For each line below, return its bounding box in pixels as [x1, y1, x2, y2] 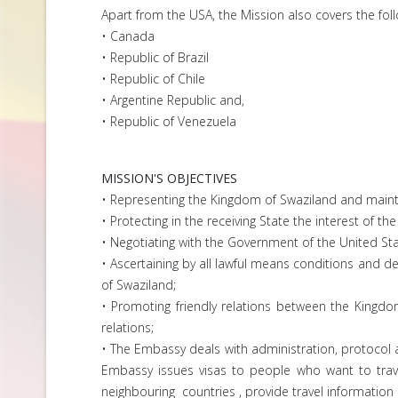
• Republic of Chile [101, 70, 205, 87]
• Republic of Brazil [101, 49, 209, 66]
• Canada [101, 28, 155, 44]
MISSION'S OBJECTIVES [101, 170, 237, 187]
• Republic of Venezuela [101, 113, 236, 130]
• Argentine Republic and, [101, 92, 244, 108]
